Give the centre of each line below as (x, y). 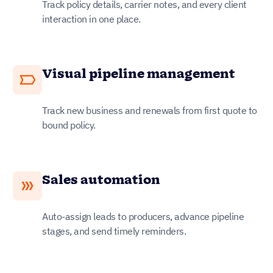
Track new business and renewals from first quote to (150, 111)
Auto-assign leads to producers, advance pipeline (143, 217)
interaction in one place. (91, 19)
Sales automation (101, 181)
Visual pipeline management (139, 75)
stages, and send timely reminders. (114, 231)
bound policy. (69, 125)
